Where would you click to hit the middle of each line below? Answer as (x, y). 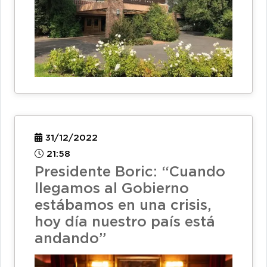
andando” (70, 239)
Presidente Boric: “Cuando (130, 173)
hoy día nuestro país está (125, 223)
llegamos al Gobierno (112, 189)
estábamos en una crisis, (123, 206)
